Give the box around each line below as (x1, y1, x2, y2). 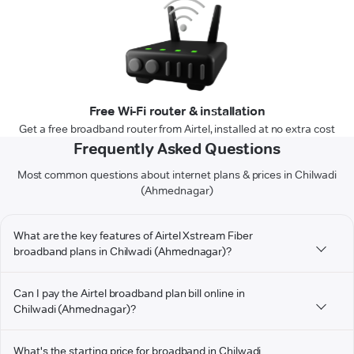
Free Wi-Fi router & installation (88, 104, 265, 119)
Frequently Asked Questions (73, 139, 281, 159)
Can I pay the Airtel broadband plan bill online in (13, 286, 245, 301)
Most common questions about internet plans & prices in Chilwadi (17, 168, 337, 183)
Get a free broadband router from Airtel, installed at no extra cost (19, 122, 335, 137)
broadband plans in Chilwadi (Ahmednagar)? (13, 244, 232, 259)
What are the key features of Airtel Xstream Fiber (13, 228, 253, 243)
